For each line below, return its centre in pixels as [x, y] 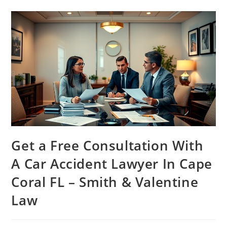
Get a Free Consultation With [107, 145]
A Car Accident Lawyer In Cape [112, 163]
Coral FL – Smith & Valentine [105, 182]
